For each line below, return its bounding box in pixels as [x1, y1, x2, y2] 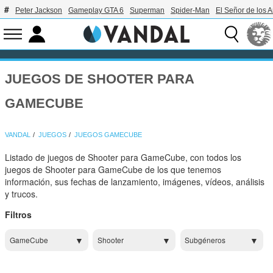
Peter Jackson [15, 6, 62, 15]
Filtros [5, 208, 32, 221]
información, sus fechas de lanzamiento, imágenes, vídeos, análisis [5, 175, 265, 188]
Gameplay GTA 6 [68, 6, 124, 15]
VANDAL [5, 131, 31, 139]
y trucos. [5, 188, 38, 200]
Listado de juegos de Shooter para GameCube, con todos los [5, 151, 242, 164]
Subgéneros [185, 235, 226, 246]
